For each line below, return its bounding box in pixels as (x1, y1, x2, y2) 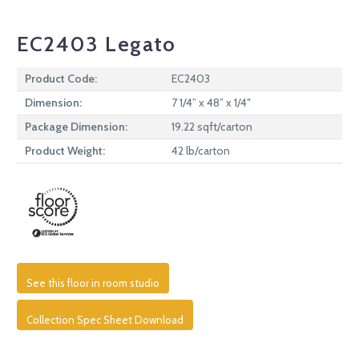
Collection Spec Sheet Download (26, 313, 184, 326)
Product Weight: (25, 143, 105, 158)
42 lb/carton (171, 143, 230, 158)
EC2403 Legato (17, 30, 177, 57)
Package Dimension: (25, 119, 127, 134)
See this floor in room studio (26, 276, 159, 289)
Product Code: (25, 71, 97, 86)
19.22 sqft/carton (171, 119, 252, 134)
